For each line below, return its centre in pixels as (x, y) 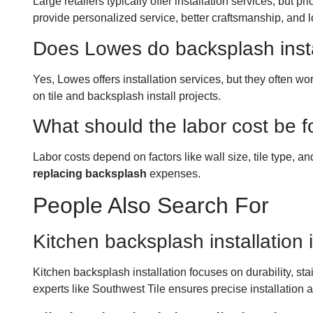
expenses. (174, 173)
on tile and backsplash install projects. (127, 96)
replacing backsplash (90, 173)
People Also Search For (151, 206)
